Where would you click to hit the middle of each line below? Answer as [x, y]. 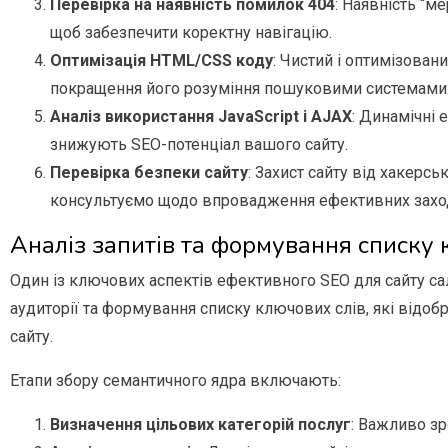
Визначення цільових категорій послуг [200, 425]
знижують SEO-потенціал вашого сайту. [199, 145]
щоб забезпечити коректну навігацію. [191, 33]
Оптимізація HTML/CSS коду [161, 61]
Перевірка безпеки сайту [149, 173]
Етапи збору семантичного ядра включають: [175, 381]
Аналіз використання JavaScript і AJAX [201, 117]
